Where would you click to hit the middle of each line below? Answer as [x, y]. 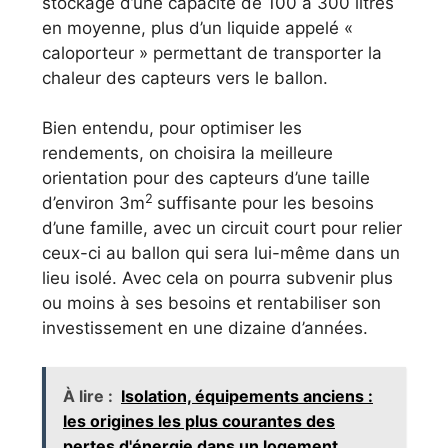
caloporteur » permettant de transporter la [212, 52]
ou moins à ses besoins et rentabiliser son [211, 303]
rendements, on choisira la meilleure [187, 153]
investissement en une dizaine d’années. [205, 328]
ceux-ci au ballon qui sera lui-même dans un [221, 253]
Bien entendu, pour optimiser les [172, 128]
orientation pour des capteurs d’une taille [206, 178]
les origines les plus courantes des [199, 420]
